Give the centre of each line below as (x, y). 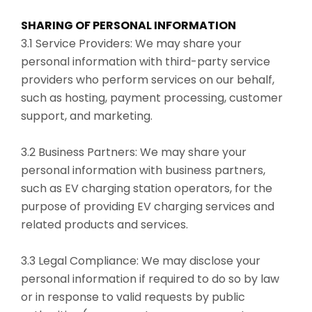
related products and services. (104, 224)
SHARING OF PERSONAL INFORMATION (128, 25)
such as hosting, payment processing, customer (152, 97)
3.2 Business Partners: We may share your (134, 152)
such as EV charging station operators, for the (147, 188)
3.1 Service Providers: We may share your (131, 43)
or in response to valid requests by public (133, 297)
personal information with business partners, (143, 170)
